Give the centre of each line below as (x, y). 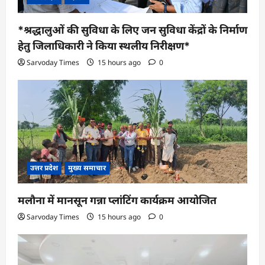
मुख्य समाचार (87, 167)
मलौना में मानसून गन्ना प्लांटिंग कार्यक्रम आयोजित (117, 200)
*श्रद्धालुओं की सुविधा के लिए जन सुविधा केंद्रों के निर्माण (132, 30)
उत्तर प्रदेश (44, 167)
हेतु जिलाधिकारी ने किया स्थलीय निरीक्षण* (104, 46)
